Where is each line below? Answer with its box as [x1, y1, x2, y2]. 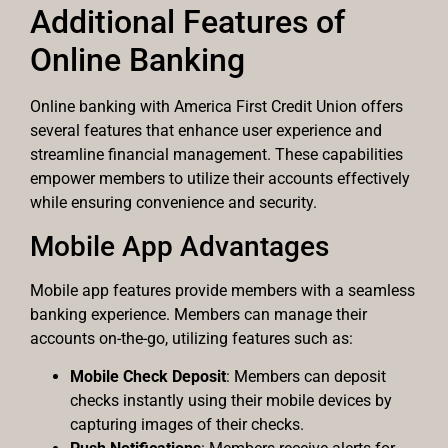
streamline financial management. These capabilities [30, 145, 403, 165]
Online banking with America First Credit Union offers [30, 97, 403, 117]
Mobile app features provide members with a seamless [30, 280, 415, 300]
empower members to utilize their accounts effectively [30, 169, 410, 189]
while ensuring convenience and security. [30, 193, 317, 213]
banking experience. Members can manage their [30, 304, 367, 324]
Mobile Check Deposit [70, 367, 226, 387]
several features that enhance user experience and [30, 121, 382, 141]
